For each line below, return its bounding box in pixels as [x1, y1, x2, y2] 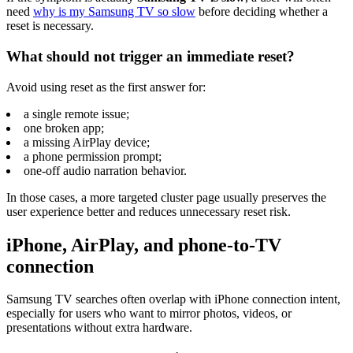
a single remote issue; [24, 106, 129, 121]
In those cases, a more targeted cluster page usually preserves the [6, 190, 326, 204]
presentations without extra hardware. [6, 321, 192, 335]
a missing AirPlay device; [24, 135, 150, 149]
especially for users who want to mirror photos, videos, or [6, 307, 292, 321]
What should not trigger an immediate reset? [6, 47, 295, 65]
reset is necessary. [6, 19, 94, 33]
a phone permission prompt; [24, 149, 162, 163]
